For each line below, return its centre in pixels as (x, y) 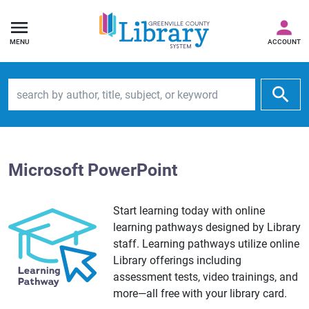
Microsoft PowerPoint (93, 170)
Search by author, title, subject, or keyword (109, 86)
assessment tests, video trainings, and (206, 277)
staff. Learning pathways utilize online (206, 244)
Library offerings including (177, 260)
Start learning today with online (189, 211)
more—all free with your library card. (200, 293)
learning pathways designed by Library (207, 227)
